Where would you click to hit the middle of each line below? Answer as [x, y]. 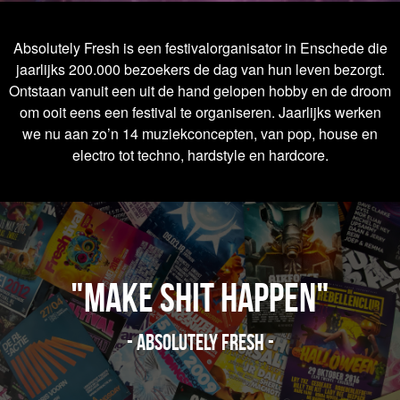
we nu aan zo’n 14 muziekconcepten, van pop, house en [200, 133]
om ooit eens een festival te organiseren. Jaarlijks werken [200, 112]
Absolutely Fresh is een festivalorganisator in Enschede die [200, 48]
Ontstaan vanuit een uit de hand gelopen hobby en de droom [200, 91]
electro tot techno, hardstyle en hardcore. [200, 155]
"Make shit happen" [200, 298]
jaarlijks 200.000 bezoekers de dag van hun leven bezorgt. [200, 69]
